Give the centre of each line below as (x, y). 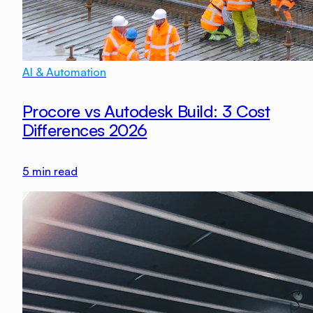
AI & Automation (64, 72)
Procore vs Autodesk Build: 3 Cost (146, 111)
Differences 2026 (85, 130)
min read (53, 171)
